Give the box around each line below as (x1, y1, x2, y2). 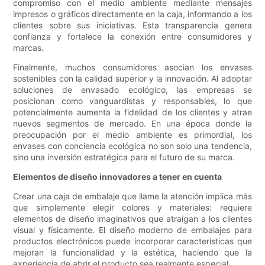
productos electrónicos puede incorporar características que (13, 236, 252, 247)
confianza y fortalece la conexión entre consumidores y (13, 31, 252, 42)
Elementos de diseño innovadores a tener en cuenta (13, 172, 222, 182)
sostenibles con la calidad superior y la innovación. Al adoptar (13, 73, 252, 84)
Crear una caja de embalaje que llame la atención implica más (13, 191, 252, 202)
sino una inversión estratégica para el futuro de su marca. (13, 152, 235, 163)
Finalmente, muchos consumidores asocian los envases (13, 62, 252, 73)
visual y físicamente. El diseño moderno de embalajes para (13, 225, 252, 235)
